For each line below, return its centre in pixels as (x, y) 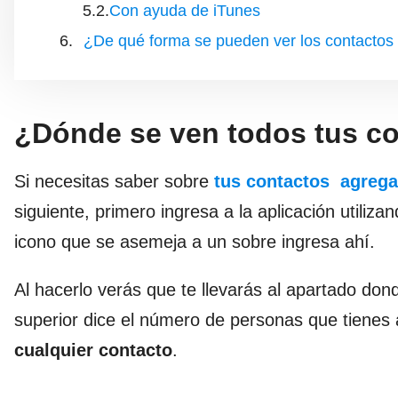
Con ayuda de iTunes (185, 11)
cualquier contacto (93, 350)
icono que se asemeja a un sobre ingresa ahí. (195, 242)
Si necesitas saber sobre (114, 182)
